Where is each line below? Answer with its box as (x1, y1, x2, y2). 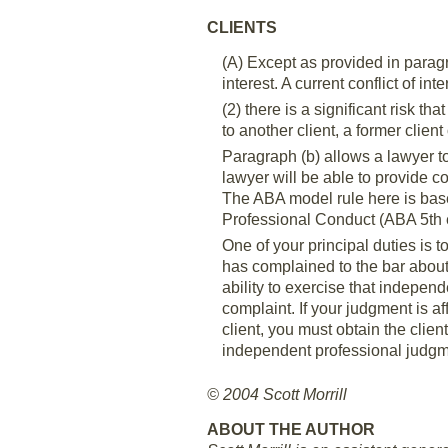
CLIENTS (207, 19, 277, 36)
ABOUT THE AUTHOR (207, 421, 375, 438)
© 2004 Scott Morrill (207, 386, 347, 403)
